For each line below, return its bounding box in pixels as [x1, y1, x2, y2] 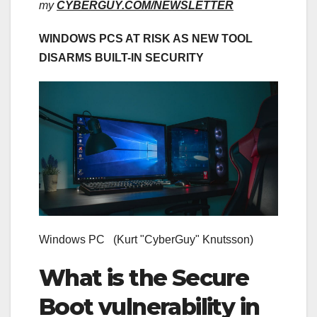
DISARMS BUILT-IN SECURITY [39, 51, 204, 64]
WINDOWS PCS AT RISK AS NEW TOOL [39, 32, 253, 45]
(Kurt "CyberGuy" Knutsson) [113, 233, 253, 246]
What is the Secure [39, 263, 249, 292]
